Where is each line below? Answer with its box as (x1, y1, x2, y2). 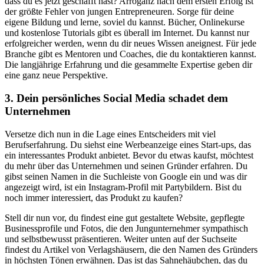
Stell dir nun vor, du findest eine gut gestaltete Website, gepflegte (5, 212, 245, 223)
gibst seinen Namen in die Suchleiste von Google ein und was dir (5, 171, 247, 181)
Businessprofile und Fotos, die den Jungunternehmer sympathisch (5, 223, 248, 233)
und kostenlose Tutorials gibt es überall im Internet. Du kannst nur (5, 28, 249, 38)
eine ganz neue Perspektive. (5, 70, 108, 81)
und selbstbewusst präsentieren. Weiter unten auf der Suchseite (5, 233, 237, 244)
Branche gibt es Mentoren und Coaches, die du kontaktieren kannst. (5, 49, 256, 60)
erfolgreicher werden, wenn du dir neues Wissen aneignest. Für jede (5, 38, 256, 49)
